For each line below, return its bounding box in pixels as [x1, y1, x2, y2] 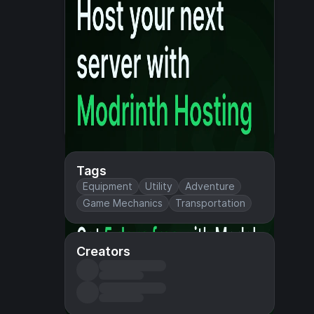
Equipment [83, 180, 132, 192]
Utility [145, 180, 172, 192]
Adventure [185, 180, 235, 192]
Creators [76, 244, 130, 259]
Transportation [175, 197, 245, 209]
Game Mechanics [83, 197, 163, 209]
